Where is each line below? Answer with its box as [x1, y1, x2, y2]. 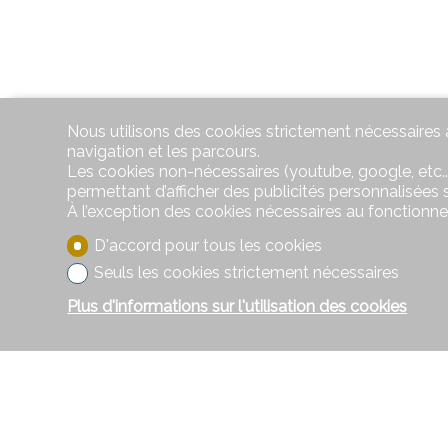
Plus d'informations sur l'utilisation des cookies [67, 297, 408, 316]
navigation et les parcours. [67, 142, 261, 162]
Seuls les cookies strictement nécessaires [93, 263, 399, 283]
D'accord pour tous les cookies [93, 236, 322, 256]
